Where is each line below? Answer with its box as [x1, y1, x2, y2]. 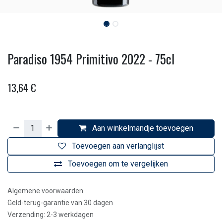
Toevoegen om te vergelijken [68, 159, 168, 168]
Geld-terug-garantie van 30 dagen [7, 199, 113, 207]
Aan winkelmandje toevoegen [90, 123, 194, 133]
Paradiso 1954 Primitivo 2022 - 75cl [7, 50, 174, 68]
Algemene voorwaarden [7, 187, 83, 195]
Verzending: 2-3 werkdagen [7, 211, 94, 219]
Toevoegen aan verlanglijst [72, 141, 164, 151]
